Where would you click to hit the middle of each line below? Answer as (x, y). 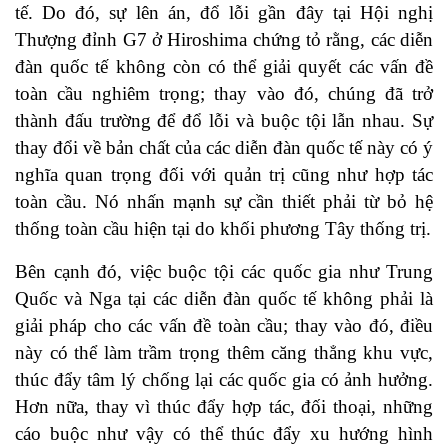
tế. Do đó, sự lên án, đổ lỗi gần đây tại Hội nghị (224, 13)
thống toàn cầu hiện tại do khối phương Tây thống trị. (223, 229)
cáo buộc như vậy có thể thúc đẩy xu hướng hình (224, 434)
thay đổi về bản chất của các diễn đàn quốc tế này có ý (224, 148)
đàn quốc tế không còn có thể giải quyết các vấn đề (224, 67)
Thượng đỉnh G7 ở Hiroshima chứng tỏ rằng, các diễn (224, 40)
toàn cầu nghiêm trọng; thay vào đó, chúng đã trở (224, 94)
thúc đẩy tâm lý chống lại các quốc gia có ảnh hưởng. (224, 380)
